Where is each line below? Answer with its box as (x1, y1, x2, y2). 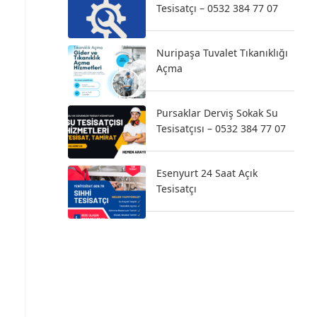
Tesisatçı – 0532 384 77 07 (156, 1, 278, 15)
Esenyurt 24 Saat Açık (156, 166, 258, 180)
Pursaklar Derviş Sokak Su (156, 106, 278, 120)
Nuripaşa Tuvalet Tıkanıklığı (156, 46, 288, 59)
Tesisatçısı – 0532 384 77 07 (156, 122, 286, 135)
